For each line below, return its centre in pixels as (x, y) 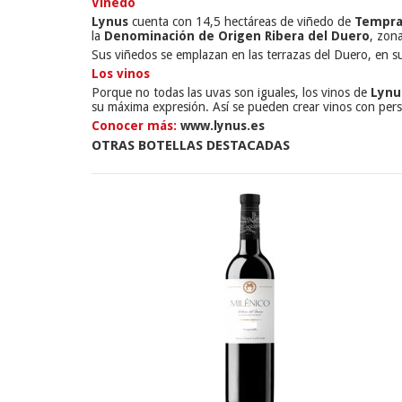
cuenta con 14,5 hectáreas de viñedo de (241, 22)
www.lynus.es (221, 126)
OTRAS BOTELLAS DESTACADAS (191, 146)
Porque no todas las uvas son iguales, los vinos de (231, 93)
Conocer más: (134, 126)
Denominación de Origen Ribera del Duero (237, 36)
